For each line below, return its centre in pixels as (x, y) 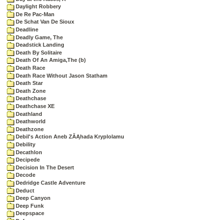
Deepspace (29, 213)
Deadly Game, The (39, 37)
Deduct (24, 190)
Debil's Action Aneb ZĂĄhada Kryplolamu (69, 137)
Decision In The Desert (44, 167)
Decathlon (28, 152)
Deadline (26, 30)
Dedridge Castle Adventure (50, 182)
